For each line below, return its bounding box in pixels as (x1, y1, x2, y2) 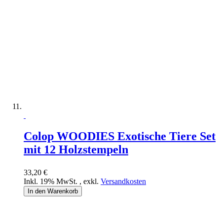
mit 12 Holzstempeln (24, 143, 128, 156)
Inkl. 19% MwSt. (24, 177, 79, 185)
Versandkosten (101, 177, 146, 185)
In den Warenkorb (28, 187, 78, 195)
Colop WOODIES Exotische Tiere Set (24, 129, 216, 143)
